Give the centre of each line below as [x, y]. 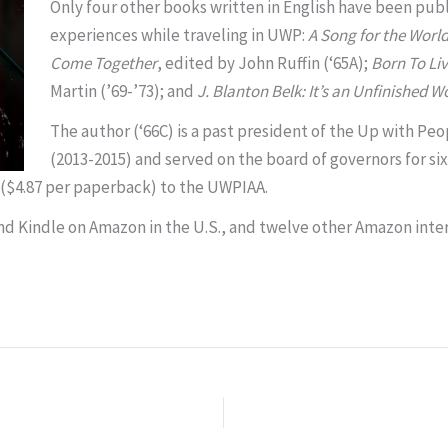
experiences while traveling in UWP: [178, 35]
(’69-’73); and [146, 91]
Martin [73, 91]
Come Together [103, 63]
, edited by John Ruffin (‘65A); [263, 63]
